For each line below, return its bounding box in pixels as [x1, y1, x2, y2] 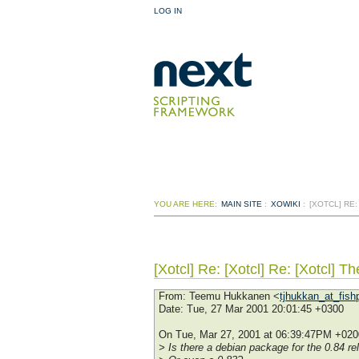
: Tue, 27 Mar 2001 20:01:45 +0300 [180, 302, 344, 315]
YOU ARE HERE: [154, 200, 217, 208]
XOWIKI [271, 200, 301, 208]
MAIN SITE [221, 200, 262, 208]
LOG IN [154, 6, 182, 15]
